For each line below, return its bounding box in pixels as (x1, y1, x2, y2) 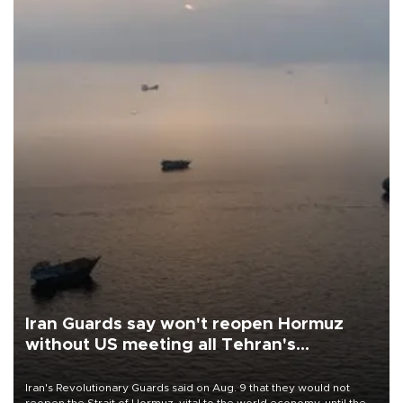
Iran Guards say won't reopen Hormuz (25, 315, 344, 333)
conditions (25, 356, 115, 374)
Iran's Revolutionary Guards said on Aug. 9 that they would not (25, 382, 350, 394)
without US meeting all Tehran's (25, 336, 296, 354)
